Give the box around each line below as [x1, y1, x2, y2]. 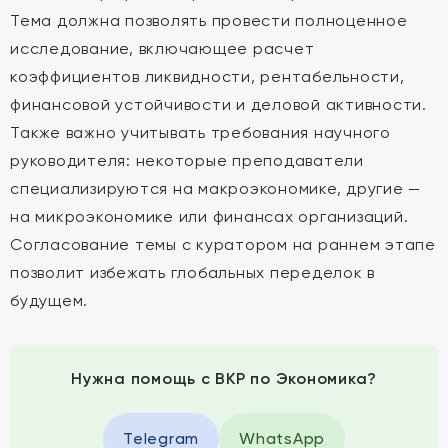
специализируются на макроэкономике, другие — [10, 179, 421, 198]
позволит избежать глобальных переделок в [10, 263, 375, 282]
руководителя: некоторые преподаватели [10, 151, 364, 170]
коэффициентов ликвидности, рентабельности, [10, 67, 405, 86]
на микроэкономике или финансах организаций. [10, 207, 409, 226]
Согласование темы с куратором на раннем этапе [10, 235, 436, 254]
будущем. [10, 291, 88, 310]
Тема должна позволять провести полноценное [10, 11, 408, 30]
